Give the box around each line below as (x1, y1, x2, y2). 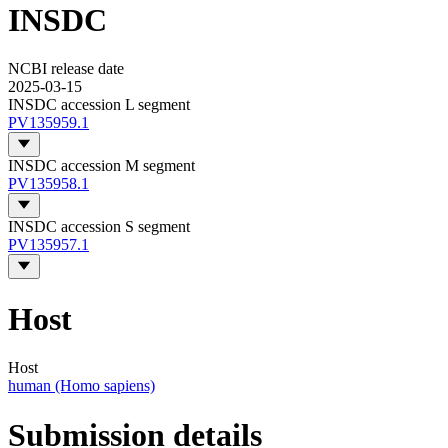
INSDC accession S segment (8, 218, 190, 236)
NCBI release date (8, 60, 124, 78)
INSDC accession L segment (8, 96, 190, 114)
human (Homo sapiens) (8, 377, 155, 395)
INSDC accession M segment (8, 157, 195, 175)
